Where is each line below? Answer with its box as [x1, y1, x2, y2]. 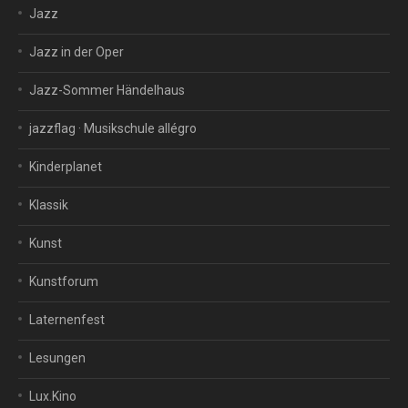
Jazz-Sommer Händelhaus [29, 83, 185, 97]
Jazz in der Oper [29, 45, 124, 59]
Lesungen [29, 351, 86, 365]
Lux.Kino [29, 389, 76, 403]
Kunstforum [29, 274, 98, 289]
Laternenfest [29, 312, 105, 327]
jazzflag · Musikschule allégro [29, 121, 197, 136]
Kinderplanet [29, 159, 102, 174]
